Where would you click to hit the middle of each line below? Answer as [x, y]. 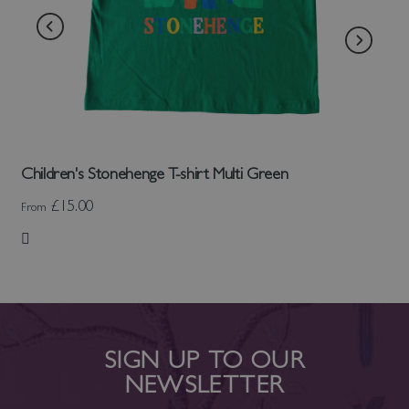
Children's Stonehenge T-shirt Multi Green [155, 173]
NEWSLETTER [204, 384]
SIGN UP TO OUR [204, 360]
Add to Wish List [73, 248]
